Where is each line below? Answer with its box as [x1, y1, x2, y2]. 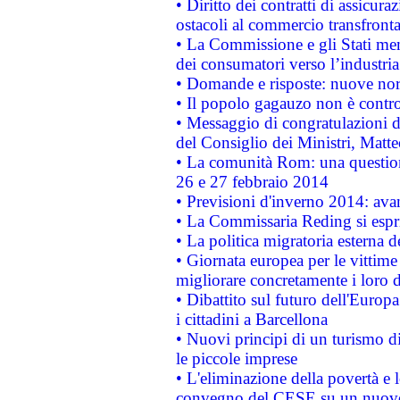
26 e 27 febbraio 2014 [175, 172, 329, 191]
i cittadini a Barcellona [175, 310, 328, 329]
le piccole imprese [175, 349, 297, 368]
